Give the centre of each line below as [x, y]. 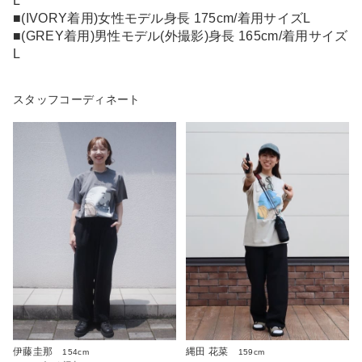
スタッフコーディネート [77, 100]
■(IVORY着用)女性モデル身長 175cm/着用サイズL [162, 19]
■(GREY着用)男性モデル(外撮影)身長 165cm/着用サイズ [181, 36]
